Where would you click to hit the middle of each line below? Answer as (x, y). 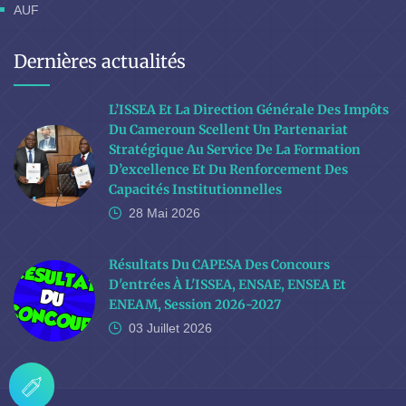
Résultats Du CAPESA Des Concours (219, 265)
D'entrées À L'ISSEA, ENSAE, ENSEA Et (227, 285)
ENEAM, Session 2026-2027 (195, 305)
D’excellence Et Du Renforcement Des (228, 170)
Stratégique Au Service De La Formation (235, 150)
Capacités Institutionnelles (195, 190)
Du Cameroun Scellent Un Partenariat (228, 130)
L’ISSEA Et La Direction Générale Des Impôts (249, 110)
